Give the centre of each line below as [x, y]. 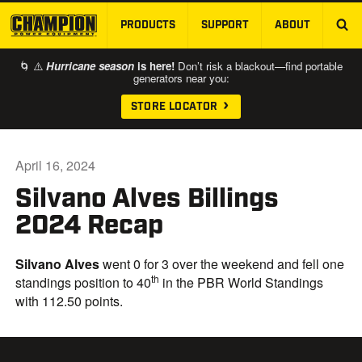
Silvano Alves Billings [147, 198]
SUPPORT [225, 25]
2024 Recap [90, 225]
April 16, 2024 [56, 166]
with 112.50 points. [69, 301]
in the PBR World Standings [242, 282]
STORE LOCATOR [176, 107]
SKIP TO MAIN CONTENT [257, 34]
